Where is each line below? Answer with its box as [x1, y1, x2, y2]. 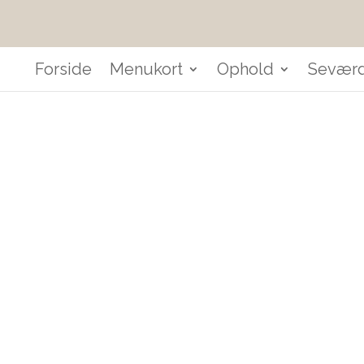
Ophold [216, 59, 274, 79]
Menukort [109, 59, 183, 79]
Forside [34, 59, 92, 79]
